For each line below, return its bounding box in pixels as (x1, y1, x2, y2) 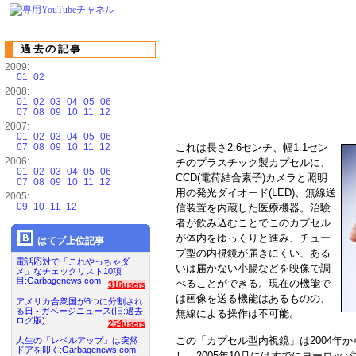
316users (107, 279, 145, 289)
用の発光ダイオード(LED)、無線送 (176, 187, 336, 199)
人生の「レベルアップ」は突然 (15, 335, 138, 346)
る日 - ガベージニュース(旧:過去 (15, 305, 143, 315)
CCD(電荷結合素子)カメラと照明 (176, 172, 327, 184)
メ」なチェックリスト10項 (15, 266, 122, 276)
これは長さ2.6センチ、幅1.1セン (176, 141, 328, 153)
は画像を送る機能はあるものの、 (176, 292, 331, 304)
